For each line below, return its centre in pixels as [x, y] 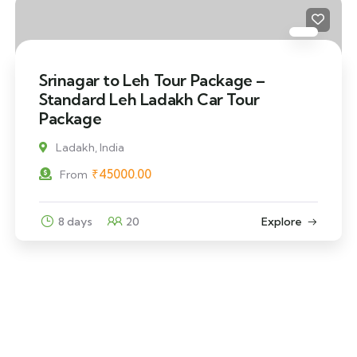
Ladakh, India [90, 147]
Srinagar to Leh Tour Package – [152, 80]
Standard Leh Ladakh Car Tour [149, 99]
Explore [281, 222]
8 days [75, 222]
